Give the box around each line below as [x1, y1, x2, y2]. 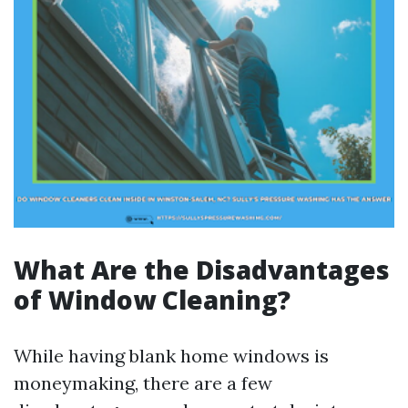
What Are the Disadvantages [14, 252, 390, 287]
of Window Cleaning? [14, 282, 291, 317]
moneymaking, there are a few [14, 372, 272, 394]
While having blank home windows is [14, 344, 329, 367]
